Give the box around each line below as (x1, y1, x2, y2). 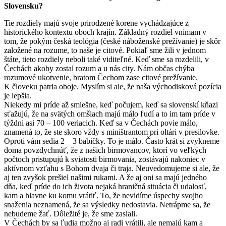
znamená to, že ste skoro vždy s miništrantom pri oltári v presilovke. (4, 127, 219, 136)
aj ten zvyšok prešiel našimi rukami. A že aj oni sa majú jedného (4, 173, 207, 182)
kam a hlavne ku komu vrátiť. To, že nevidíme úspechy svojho (4, 191, 203, 200)
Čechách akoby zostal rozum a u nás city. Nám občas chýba (4, 64, 196, 73)
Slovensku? (4, 1, 43, 10)
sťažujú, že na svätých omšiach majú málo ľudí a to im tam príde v (4, 109, 215, 118)
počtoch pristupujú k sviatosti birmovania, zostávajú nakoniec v (4, 154, 205, 163)
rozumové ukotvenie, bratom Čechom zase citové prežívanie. (4, 73, 198, 82)
